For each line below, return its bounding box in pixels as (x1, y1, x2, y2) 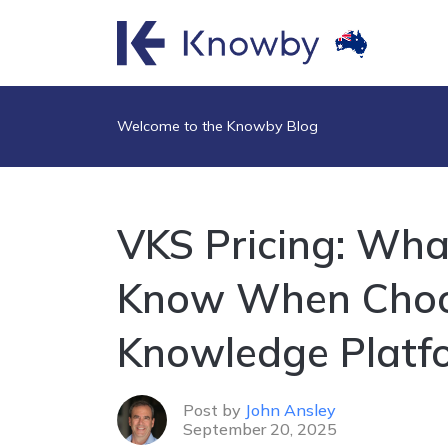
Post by (183, 400, 245, 421)
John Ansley (245, 400, 336, 421)
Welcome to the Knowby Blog (117, 117, 318, 136)
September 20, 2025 (183, 419, 337, 440)
